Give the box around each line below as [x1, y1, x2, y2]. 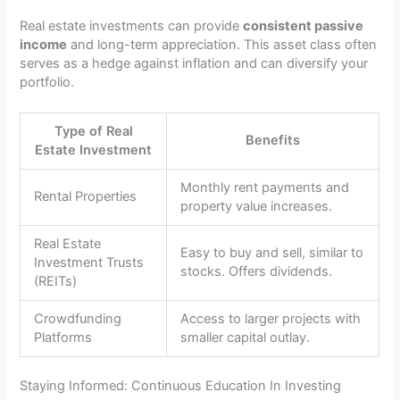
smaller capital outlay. [180, 329, 311, 346]
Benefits [246, 132, 301, 149]
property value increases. [180, 198, 333, 215]
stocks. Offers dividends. [180, 263, 333, 280]
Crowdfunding [34, 311, 122, 328]
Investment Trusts [34, 254, 145, 271]
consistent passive [243, 17, 364, 34]
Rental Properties [34, 188, 137, 205]
